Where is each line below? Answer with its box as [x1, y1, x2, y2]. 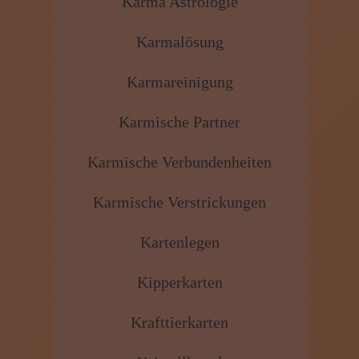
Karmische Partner [119, 113, 240, 131]
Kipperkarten [136, 273, 223, 292]
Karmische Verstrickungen [93, 193, 266, 212]
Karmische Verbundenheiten [87, 153, 272, 171]
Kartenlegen [139, 233, 220, 252]
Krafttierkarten [131, 313, 228, 332]
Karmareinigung [126, 73, 233, 91]
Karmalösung [135, 33, 224, 51]
